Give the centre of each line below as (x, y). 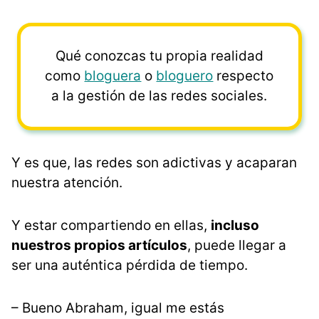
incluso (235, 225)
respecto (244, 76)
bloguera (113, 76)
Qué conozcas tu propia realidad (159, 56)
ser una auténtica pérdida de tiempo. (130, 265)
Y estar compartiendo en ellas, (111, 225)
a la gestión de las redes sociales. (159, 96)
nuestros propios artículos (99, 245)
